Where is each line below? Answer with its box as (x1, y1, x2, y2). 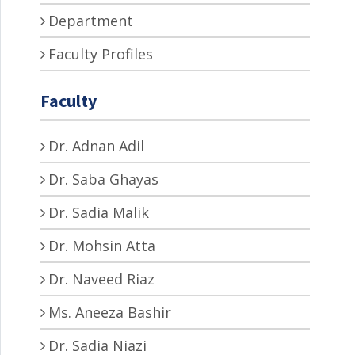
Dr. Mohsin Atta (48, 235, 155, 255)
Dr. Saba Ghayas (48, 169, 158, 189)
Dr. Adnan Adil (48, 136, 144, 155)
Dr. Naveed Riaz (48, 269, 155, 288)
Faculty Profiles (48, 44, 153, 63)
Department (48, 10, 133, 30)
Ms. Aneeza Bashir (48, 302, 171, 322)
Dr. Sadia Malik (48, 202, 149, 222)
